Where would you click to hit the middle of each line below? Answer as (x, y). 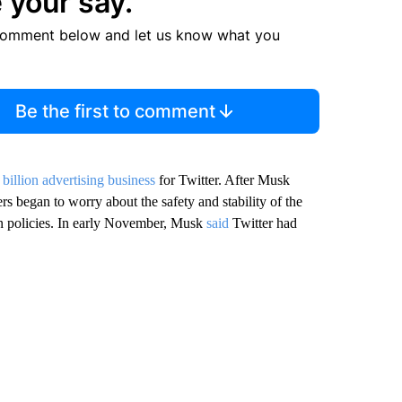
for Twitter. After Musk (222, 180)
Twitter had (262, 223)
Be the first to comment (116, 111)
